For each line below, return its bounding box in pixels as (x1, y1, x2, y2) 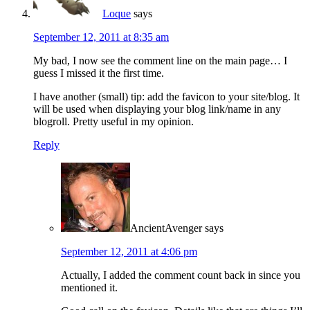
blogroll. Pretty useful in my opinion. (33, 115, 194, 127)
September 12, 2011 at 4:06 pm (61, 245, 197, 257)
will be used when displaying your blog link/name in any (33, 102, 281, 115)
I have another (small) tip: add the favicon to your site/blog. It (33, 90, 300, 102)
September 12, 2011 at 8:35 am (33, 30, 169, 43)
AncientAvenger (130, 221, 202, 234)
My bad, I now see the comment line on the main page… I (33, 54, 287, 66)
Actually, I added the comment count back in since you (61, 268, 300, 281)
